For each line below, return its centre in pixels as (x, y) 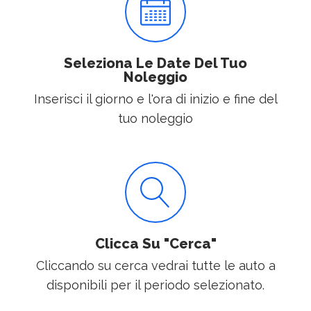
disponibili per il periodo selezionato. (155, 285)
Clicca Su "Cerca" (155, 244)
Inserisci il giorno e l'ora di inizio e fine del (155, 99)
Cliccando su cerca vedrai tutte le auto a (155, 266)
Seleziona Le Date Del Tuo (155, 64)
